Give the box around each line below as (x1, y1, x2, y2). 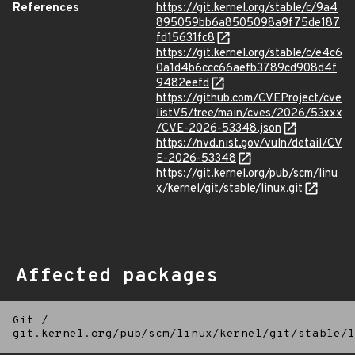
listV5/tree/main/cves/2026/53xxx (156, 106, 342, 121)
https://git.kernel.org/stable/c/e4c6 (156, 46, 342, 61)
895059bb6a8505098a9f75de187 (156, 16, 340, 31)
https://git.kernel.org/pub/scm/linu (156, 166, 338, 181)
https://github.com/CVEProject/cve (156, 91, 342, 106)
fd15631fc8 (156, 31, 215, 46)
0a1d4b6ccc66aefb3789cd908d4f (156, 61, 337, 76)
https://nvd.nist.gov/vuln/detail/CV (156, 136, 342, 151)
